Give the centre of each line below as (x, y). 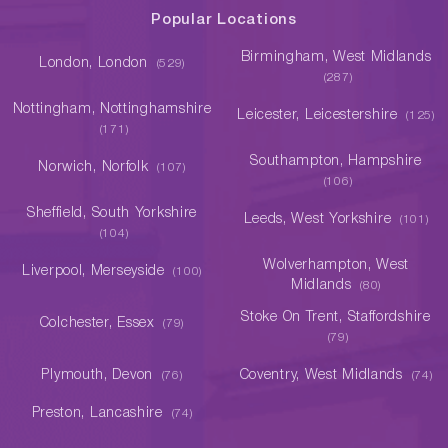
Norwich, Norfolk (96, 167)
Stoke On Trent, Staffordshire (336, 317)
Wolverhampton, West (336, 265)
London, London (96, 63)
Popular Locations (224, 20)
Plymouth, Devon (99, 375)
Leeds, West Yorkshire (319, 219)
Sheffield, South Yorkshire (112, 213)
